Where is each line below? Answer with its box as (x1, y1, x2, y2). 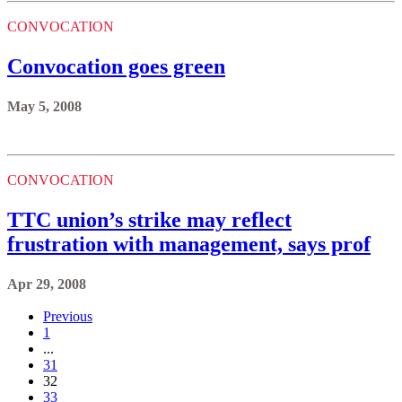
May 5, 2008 (7, 98, 82, 114)
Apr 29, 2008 (7, 275, 86, 292)
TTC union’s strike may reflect (7, 207, 292, 232)
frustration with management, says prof (7, 232, 371, 256)
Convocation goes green (7, 54, 225, 78)
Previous (43, 308, 92, 324)
